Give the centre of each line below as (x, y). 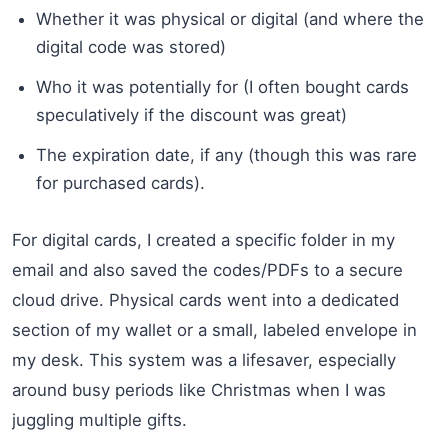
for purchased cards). (120, 182)
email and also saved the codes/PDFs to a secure (207, 269)
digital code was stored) (131, 46)
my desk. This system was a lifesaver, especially (204, 359)
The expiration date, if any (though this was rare (226, 154)
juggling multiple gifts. (99, 419)
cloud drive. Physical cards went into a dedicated (205, 299)
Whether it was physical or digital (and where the (230, 18)
